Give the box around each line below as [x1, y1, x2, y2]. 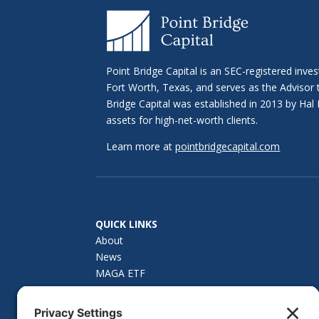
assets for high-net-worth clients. [106, 113, 258, 127]
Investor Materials [95, 298, 179, 313]
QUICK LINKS [95, 216, 158, 231]
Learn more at [106, 140, 176, 154]
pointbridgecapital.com [175, 140, 281, 154]
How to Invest [95, 282, 161, 296]
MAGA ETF [95, 266, 146, 280]
